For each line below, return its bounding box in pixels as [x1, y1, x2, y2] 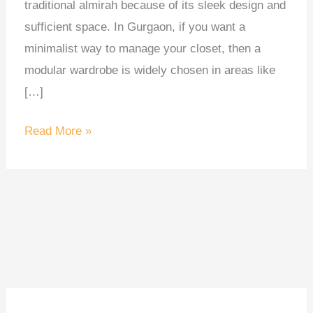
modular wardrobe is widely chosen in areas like [24, 63, 275, 77]
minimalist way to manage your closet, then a [24, 41, 261, 55]
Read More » [24, 124, 92, 138]
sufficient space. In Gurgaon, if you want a [24, 20, 245, 34]
